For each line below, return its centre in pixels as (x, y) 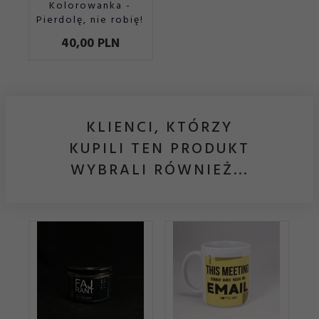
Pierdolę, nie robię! (90, 20)
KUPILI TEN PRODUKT (159, 149)
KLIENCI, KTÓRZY (159, 127)
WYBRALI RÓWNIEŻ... (159, 170)
